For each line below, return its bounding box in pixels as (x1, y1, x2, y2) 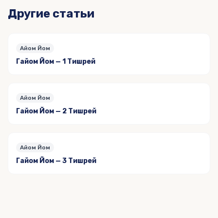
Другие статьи (8, 7, 94, 20)
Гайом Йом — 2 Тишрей (16, 107, 96, 115)
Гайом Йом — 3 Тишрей (16, 157, 96, 165)
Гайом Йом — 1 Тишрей (16, 57, 95, 66)
